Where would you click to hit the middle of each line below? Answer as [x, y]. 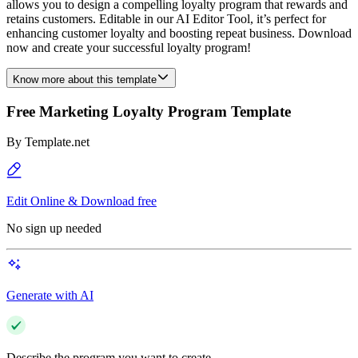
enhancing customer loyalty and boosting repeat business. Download [179, 33]
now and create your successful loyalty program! [129, 48]
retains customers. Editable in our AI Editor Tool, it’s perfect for [166, 19]
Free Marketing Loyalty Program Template [149, 111]
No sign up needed [54, 229]
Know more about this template [85, 80]
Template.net [57, 142]
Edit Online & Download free [82, 201]
